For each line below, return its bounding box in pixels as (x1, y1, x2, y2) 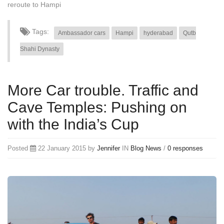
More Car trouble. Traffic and (7, 81, 198, 98)
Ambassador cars (58, 29, 105, 36)
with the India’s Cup (7, 115, 139, 132)
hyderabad (143, 29, 173, 36)
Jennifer (97, 144, 120, 152)
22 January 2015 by (36, 144, 97, 152)
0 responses (167, 144, 203, 152)
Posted (7, 144, 30, 152)
